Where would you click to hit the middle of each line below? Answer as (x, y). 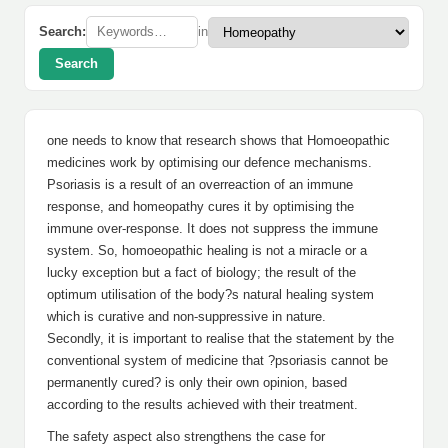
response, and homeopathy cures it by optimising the (200, 206)
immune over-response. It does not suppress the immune (212, 228)
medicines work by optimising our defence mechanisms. (209, 162)
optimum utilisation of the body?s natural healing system (210, 294)
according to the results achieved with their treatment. (202, 404)
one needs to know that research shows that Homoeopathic (218, 140)
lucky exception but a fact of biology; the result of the (201, 272)
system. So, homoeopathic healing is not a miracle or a (207, 250)
